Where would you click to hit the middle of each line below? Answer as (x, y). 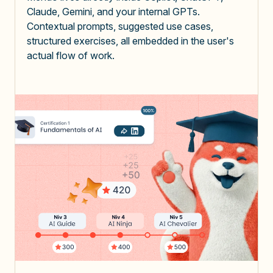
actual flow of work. (71, 55)
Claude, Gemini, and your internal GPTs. (113, 11)
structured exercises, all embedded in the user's (130, 41)
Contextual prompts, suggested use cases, (120, 26)
